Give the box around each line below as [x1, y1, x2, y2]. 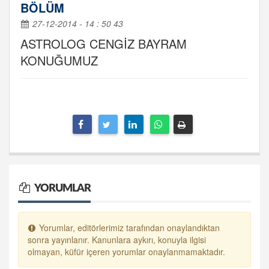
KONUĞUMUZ [20, 52, 98, 69]
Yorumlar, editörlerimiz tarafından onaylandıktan [36, 222, 220, 234]
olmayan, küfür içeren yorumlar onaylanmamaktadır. [28, 246, 225, 258]
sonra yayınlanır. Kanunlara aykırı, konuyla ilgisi [28, 234, 206, 246]
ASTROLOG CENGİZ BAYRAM [20, 35, 187, 52]
